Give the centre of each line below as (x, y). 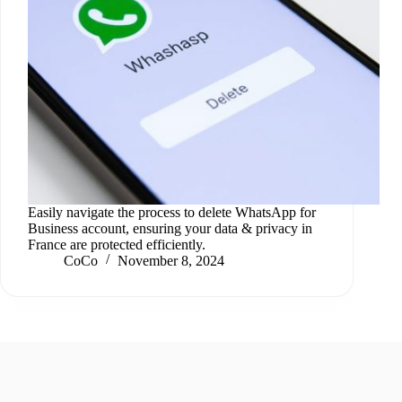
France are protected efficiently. (117, 245)
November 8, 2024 (171, 261)
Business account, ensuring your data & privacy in (170, 229)
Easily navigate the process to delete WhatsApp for (172, 213)
